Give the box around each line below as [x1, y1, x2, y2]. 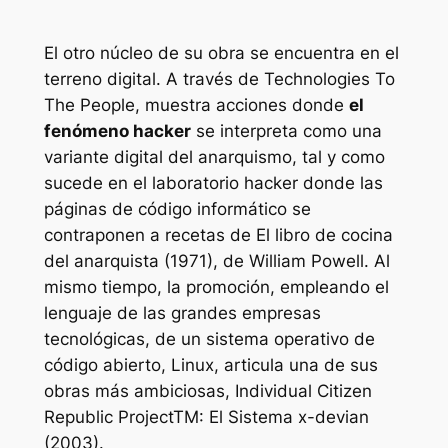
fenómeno [43, 120, 133, 141]
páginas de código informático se [43, 198, 311, 219]
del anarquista [43, 250, 159, 271]
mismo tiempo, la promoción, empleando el [43, 276, 389, 297]
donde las [297, 172, 383, 193]
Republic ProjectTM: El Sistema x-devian [43, 406, 369, 427]
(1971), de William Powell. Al [158, 250, 390, 271]
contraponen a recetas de [43, 224, 256, 245]
